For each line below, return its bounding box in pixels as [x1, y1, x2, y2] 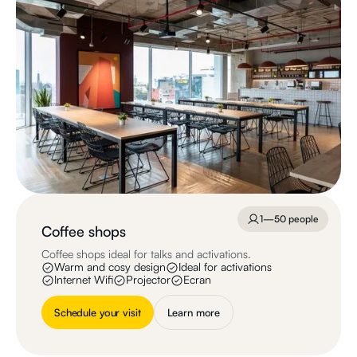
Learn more [167, 305, 221, 319]
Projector [126, 272, 171, 286]
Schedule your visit [54, 305, 141, 319]
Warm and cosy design [54, 259, 166, 273]
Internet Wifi [54, 272, 113, 286]
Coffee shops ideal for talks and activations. [41, 246, 251, 261]
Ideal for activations [178, 259, 272, 273]
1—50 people [260, 212, 319, 225]
